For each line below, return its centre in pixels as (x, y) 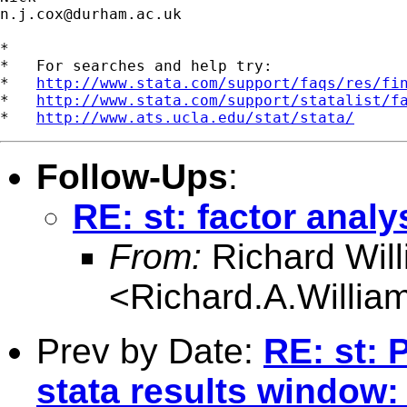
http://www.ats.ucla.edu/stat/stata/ (195, 117)
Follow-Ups (132, 176)
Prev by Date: (150, 351)
